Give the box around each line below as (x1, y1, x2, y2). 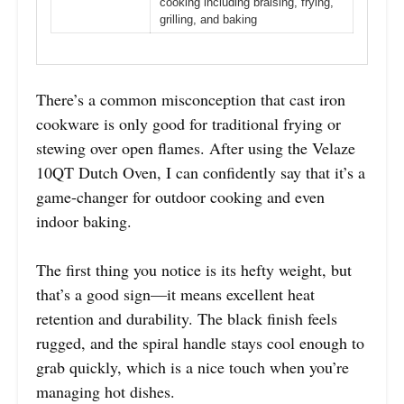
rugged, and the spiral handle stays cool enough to (36, 332, 364, 354)
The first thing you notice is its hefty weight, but (36, 259, 352, 281)
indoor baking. (36, 210, 132, 233)
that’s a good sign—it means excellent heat (36, 283, 315, 306)
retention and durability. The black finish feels (36, 308, 337, 330)
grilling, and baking (160, 12, 257, 26)
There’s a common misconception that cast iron (36, 88, 345, 111)
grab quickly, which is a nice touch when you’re (36, 356, 349, 379)
